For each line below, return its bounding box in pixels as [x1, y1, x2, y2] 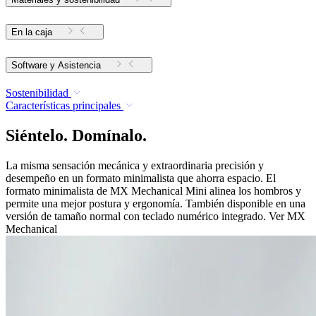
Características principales [6, 99, 121, 112]
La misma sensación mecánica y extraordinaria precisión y [6, 159, 264, 172]
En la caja [11, 27, 52, 38]
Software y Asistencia [58, 60, 101, 71]
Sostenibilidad [6, 87, 68, 99]
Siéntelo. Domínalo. [6, 126, 147, 145]
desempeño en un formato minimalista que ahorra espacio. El [6, 172, 276, 185]
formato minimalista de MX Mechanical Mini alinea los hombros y [6, 185, 301, 197]
